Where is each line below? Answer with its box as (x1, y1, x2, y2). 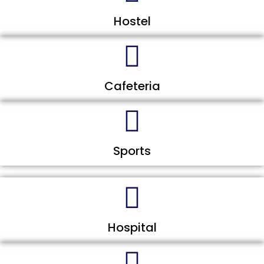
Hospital (107, 219, 157, 236)
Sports (113, 143, 151, 160)
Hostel (113, 13, 151, 30)
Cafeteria (104, 78, 160, 95)
